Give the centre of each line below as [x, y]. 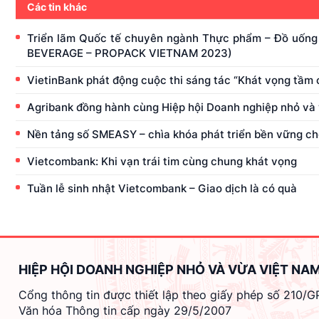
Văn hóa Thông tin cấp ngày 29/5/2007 [125, 310]
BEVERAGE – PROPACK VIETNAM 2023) [130, 53]
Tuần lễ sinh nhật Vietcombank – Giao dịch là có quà [162, 188]
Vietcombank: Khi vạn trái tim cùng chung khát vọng [162, 161]
